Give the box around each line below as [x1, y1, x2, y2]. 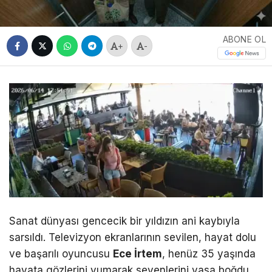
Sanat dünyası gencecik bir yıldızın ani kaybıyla [9, 214, 240, 227]
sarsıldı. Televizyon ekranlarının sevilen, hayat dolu [9, 231, 256, 243]
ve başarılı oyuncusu [9, 247, 113, 260]
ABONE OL [222, 34, 266, 45]
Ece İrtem [113, 247, 162, 260]
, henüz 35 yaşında [162, 247, 256, 260]
